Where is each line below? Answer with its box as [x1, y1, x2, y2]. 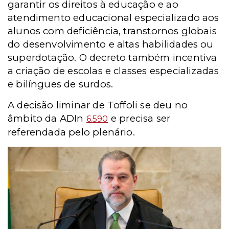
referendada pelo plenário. [8, 126, 135, 138]
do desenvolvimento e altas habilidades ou [8, 38, 214, 50]
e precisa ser [108, 112, 171, 124]
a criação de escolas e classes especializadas [8, 65, 219, 77]
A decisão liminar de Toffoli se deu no [8, 99, 188, 111]
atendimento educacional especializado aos [8, 12, 219, 24]
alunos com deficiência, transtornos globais [8, 25, 217, 37]
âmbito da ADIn [8, 112, 86, 124]
